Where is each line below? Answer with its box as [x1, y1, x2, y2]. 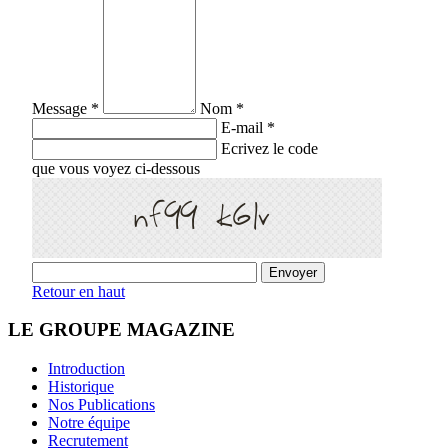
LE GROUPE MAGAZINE [8, 319, 235, 341]
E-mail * [221, 118, 275, 136]
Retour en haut [32, 282, 125, 300]
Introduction [48, 359, 125, 377]
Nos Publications [48, 395, 155, 413]
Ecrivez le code [221, 139, 318, 157]
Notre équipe [48, 413, 130, 431]
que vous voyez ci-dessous [32, 159, 200, 177]
